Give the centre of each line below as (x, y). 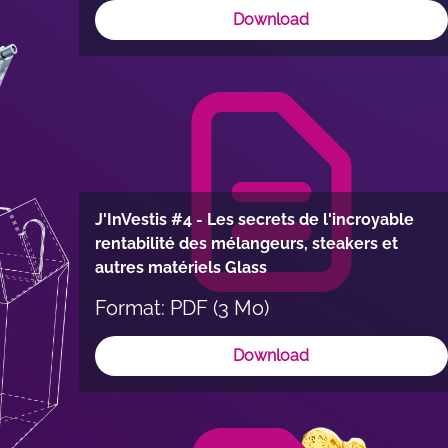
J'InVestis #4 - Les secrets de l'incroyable (254, 219)
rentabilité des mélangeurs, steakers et (246, 243)
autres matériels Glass (181, 267)
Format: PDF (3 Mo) (182, 308)
